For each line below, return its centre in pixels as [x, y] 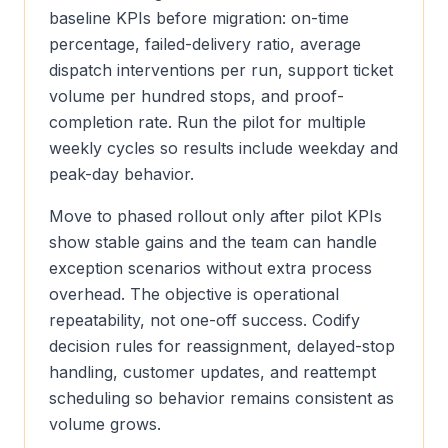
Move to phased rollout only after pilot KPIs [215, 216]
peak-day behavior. [121, 174]
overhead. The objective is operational [194, 294]
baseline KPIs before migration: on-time [199, 18]
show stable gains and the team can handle [213, 242]
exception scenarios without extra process [210, 268]
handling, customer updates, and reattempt [212, 372]
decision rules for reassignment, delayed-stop [222, 346]
